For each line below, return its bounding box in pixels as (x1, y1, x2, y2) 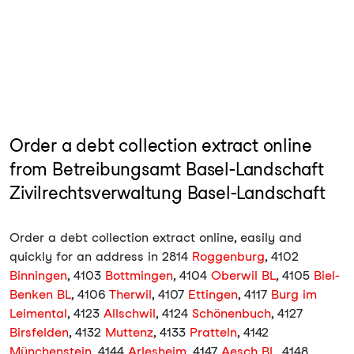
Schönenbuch (192, 306, 271, 321)
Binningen (9, 268, 67, 283)
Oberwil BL (211, 268, 276, 283)
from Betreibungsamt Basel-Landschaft (9, 159, 324, 179)
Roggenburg (192, 249, 265, 264)
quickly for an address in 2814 (9, 249, 192, 264)
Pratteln (190, 325, 237, 340)
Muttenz (105, 325, 153, 340)
